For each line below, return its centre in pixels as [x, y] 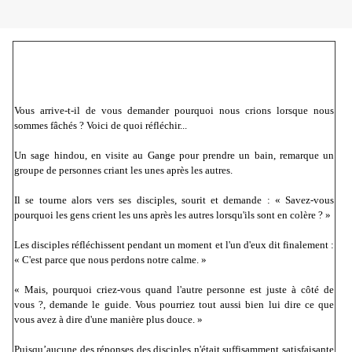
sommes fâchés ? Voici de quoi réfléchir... [101, 126]
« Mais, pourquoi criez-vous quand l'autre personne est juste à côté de [174, 290]
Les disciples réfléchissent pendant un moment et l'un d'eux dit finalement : [174, 245]
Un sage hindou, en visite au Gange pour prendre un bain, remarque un [174, 156]
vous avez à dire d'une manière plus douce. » [108, 320]
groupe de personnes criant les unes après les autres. [123, 170]
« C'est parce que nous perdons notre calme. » [110, 260]
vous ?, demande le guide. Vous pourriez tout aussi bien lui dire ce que [174, 305]
